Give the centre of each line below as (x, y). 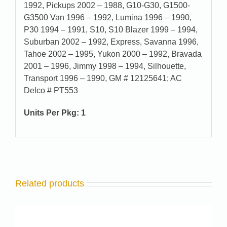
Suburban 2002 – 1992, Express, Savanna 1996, (111, 42)
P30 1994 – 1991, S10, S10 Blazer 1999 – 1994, (110, 29)
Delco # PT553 (51, 90)
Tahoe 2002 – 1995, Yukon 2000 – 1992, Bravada (112, 54)
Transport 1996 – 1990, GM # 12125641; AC (103, 78)
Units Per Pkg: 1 (54, 112)
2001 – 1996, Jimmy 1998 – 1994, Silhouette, (105, 66)
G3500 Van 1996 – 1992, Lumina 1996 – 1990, (107, 17)
